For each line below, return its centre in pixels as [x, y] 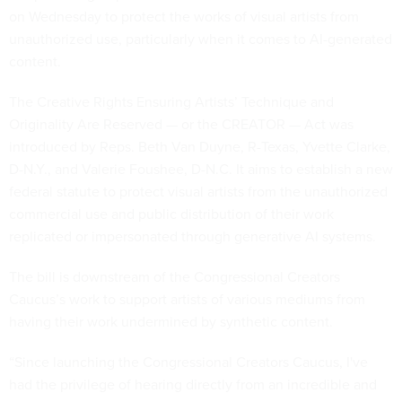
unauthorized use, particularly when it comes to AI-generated [201, 39]
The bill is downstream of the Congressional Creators [175, 276]
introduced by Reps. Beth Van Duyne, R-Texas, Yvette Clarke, [200, 146]
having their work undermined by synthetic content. [171, 321]
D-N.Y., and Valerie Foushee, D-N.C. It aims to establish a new [201, 169]
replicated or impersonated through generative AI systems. [194, 236]
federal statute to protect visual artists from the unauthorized [198, 191]
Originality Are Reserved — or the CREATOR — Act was [181, 124]
